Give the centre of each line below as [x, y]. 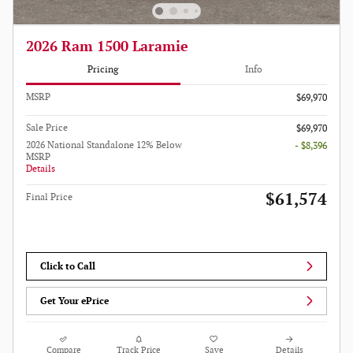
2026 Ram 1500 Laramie [107, 46]
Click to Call [68, 266]
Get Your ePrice [75, 301]
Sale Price [47, 128]
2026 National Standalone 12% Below [104, 145]
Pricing [103, 70]
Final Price [49, 197]
